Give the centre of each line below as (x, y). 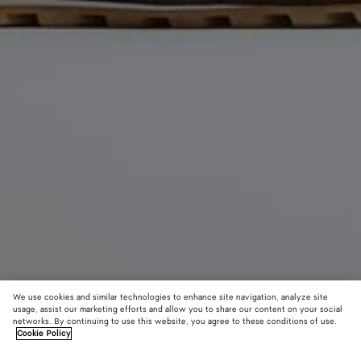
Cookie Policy (44, 334)
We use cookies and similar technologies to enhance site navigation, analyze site (170, 297)
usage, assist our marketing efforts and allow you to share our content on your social (178, 309)
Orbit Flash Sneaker (73, 347)
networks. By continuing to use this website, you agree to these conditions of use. (175, 322)
